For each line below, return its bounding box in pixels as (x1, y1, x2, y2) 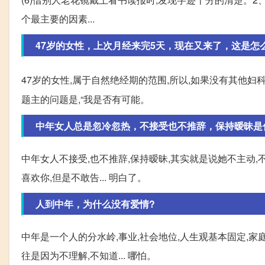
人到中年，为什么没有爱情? (35, 197, 155, 211)
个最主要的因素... (21, 12, 95, 26)
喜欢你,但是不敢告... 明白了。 (21, 170, 147, 185)
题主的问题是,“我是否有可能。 (21, 92, 150, 106)
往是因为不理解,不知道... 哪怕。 (21, 248, 156, 263)
